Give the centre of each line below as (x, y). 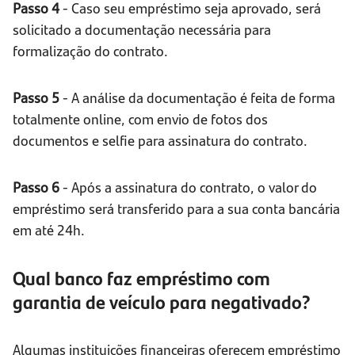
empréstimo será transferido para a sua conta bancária (176, 208)
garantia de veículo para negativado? (162, 302)
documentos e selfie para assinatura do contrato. (160, 140)
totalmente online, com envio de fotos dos (140, 119)
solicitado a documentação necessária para (142, 29)
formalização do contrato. (90, 51)
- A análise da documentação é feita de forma (197, 97)
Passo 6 (36, 187)
